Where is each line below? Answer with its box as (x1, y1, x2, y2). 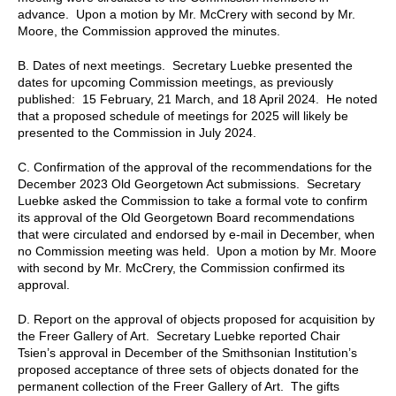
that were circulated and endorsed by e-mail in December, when (18, 226, 375, 241)
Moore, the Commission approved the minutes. (18, 23, 280, 38)
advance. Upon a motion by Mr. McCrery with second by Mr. (18, 6, 355, 21)
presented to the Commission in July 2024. (18, 125, 256, 140)
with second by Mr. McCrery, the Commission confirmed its (18, 260, 345, 275)
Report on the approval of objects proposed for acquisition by (34, 311, 375, 326)
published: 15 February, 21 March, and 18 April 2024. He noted (18, 91, 377, 106)
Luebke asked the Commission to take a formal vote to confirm (18, 193, 368, 208)
